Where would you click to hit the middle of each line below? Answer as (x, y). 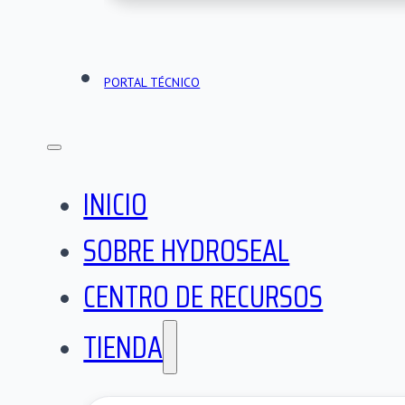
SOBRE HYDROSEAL (187, 250)
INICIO (116, 204)
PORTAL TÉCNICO (152, 82)
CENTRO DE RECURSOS (203, 296)
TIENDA (123, 347)
